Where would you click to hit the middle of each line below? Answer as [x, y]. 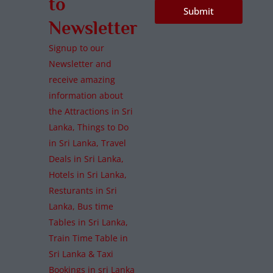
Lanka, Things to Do [89, 127]
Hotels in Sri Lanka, [88, 174]
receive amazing [82, 79]
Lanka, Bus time [81, 206]
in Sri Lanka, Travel [87, 143]
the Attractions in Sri [91, 111]
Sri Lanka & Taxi [81, 253]
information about [86, 95]
